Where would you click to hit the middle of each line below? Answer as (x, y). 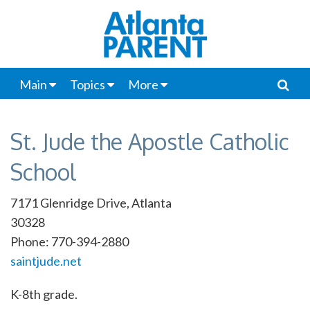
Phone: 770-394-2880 (70, 241)
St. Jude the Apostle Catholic (150, 142)
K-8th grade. (44, 294)
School (43, 172)
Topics (87, 84)
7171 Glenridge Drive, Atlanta (91, 203)
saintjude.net (46, 261)
